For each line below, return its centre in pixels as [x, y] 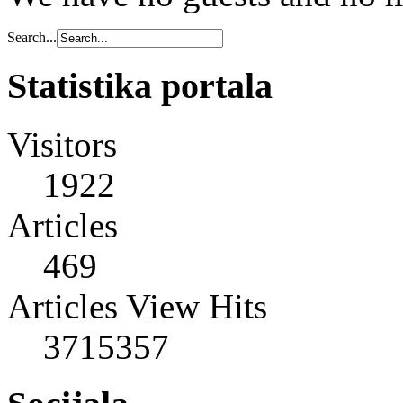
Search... [32, 38]
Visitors [62, 144]
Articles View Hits [137, 306]
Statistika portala [140, 85]
